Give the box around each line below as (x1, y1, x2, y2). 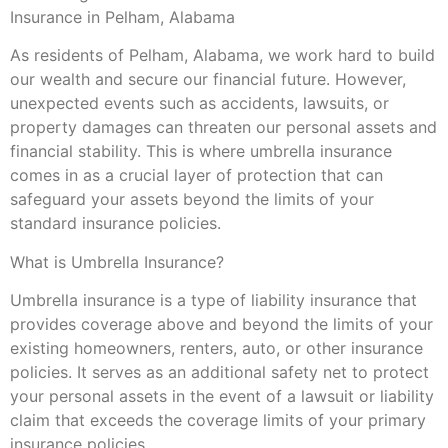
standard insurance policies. (10, 213, 221, 234)
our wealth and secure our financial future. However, (10, 69, 406, 90)
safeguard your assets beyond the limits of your (10, 189, 374, 210)
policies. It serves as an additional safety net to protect (10, 362, 429, 383)
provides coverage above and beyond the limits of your (10, 314, 433, 335)
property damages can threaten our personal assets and (10, 117, 437, 138)
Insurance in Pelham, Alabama (10, 7, 235, 28)
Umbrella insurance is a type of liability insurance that (10, 290, 417, 311)
